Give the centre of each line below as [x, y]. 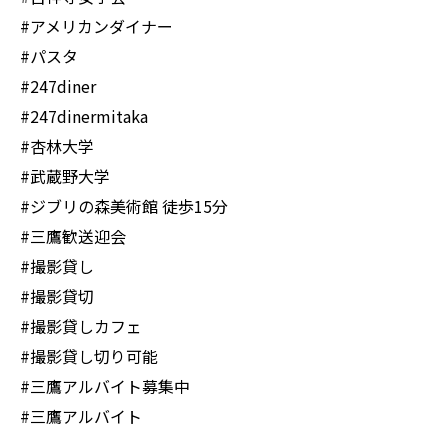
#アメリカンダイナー [96, 26]
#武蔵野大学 [65, 176]
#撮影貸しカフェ [81, 326]
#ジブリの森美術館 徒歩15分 [124, 206]
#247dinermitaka [84, 116]
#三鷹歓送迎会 [73, 236]
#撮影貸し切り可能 [89, 356]
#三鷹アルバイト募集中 [105, 386]
